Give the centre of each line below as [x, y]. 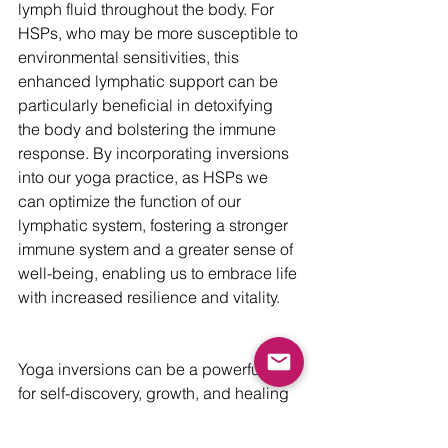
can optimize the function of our [131, 201]
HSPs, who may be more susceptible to [160, 33]
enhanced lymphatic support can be [150, 81]
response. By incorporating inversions [155, 153]
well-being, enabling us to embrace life [159, 273]
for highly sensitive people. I [120, 417]
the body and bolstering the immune [149, 129]
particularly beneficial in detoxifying [147, 105]
